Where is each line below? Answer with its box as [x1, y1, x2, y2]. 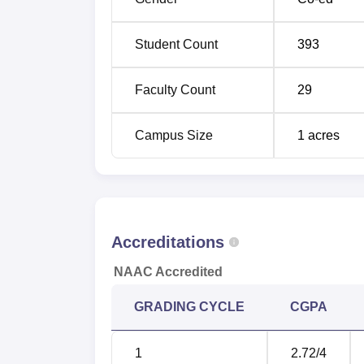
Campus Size [135, 128, 213, 142]
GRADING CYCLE [134, 299, 245, 314]
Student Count [135, 37, 218, 51]
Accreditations [111, 232, 224, 251]
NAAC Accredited [114, 264, 223, 279]
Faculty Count [135, 82, 215, 97]
